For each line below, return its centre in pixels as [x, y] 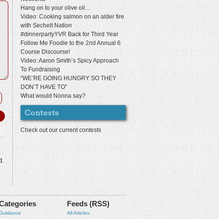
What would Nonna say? [53, 96]
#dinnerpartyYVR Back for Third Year [69, 34]
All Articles [78, 213]
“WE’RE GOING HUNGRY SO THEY [68, 78]
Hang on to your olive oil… [56, 8]
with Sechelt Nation [46, 25]
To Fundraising [40, 69]
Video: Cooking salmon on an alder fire [72, 17]
